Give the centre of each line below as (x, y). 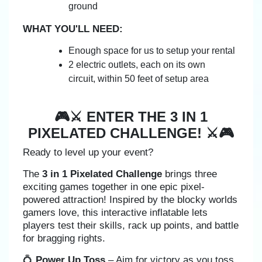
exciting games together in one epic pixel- (114, 187)
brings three (189, 174)
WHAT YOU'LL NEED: (73, 28)
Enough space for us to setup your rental (152, 50)
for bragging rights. (64, 238)
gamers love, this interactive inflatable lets (115, 213)
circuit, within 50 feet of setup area (139, 78)
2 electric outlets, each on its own (137, 64)
